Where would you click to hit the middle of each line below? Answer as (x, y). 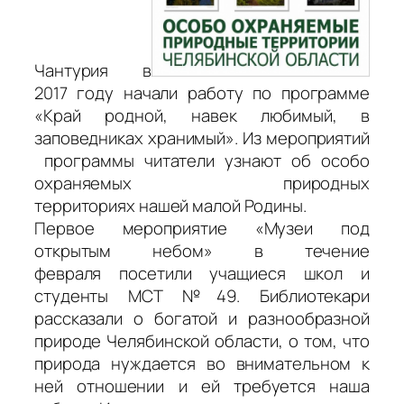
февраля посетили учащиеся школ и (202, 274)
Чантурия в (93, 71)
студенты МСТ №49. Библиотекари (202, 296)
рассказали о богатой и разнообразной (202, 319)
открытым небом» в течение (202, 251)
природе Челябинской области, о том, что (202, 341)
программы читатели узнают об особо (202, 161)
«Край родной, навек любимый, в (202, 116)
